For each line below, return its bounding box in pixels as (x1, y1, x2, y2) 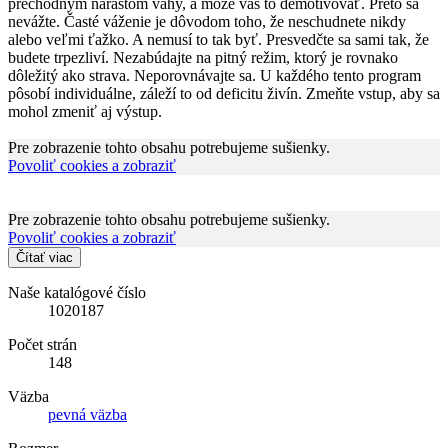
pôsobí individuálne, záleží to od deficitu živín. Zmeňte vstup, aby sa (8, 84, 440, 102)
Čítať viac (16, 249, 73, 265)
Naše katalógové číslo (8, 283, 146, 301)
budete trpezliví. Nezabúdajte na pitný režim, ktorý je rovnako (8, 48, 398, 66)
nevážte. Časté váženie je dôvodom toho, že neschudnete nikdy (8, 12, 406, 30)
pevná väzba (48, 405, 127, 423)
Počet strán (8, 335, 77, 353)
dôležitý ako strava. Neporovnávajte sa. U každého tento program (8, 66, 421, 84)
